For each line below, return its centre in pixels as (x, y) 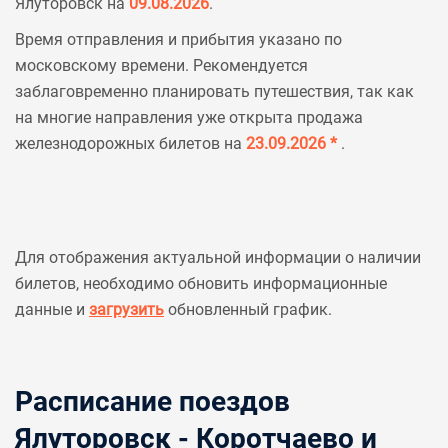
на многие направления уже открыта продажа (189, 117)
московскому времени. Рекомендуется (161, 65)
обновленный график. (248, 309)
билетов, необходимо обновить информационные (201, 283)
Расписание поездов (152, 401)
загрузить (126, 309)
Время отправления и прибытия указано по (178, 39)
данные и (52, 309)
